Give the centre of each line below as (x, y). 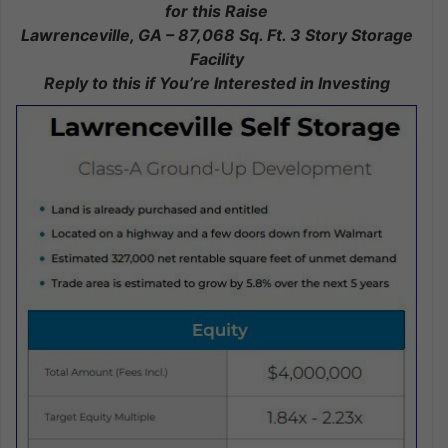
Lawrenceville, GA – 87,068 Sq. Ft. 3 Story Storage (216, 34)
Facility (216, 58)
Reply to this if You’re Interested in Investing (216, 82)
